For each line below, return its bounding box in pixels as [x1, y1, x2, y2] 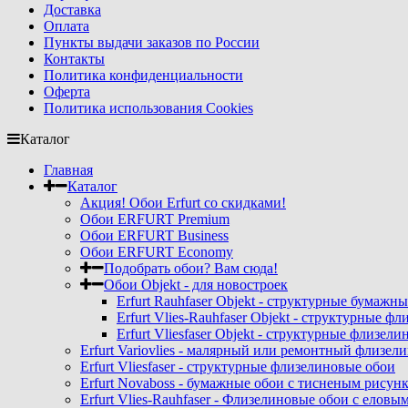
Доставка [44, 2, 101, 17]
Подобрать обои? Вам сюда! [104, 260, 278, 276]
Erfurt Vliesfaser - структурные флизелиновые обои [80, 359, 395, 374]
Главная [44, 162, 93, 178]
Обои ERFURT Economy [80, 244, 233, 260]
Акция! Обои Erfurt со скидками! [80, 195, 286, 210]
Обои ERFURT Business [80, 228, 229, 243]
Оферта [44, 84, 90, 99]
